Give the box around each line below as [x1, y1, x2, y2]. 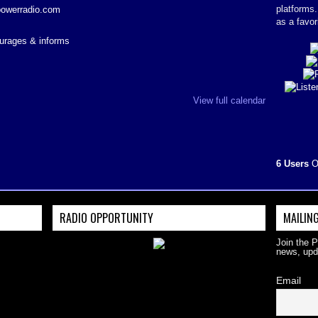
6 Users [276, 158, 309, 169]
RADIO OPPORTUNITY [60, 209, 153, 226]
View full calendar [193, 95, 265, 106]
